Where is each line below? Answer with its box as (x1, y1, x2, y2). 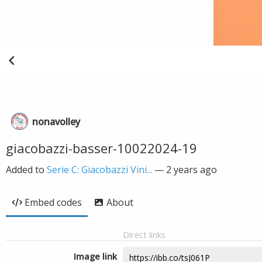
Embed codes (25, 196, 82, 209)
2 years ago (166, 163, 217, 176)
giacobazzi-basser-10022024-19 (6, 139, 197, 157)
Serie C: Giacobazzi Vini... (47, 163, 152, 176)
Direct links (123, 229, 166, 240)
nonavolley (32, 115, 80, 128)
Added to (6, 163, 47, 176)
